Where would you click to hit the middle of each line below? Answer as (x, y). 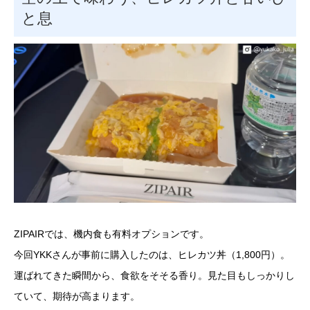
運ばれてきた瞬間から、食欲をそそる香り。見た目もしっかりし (154, 275)
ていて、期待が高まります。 (77, 296)
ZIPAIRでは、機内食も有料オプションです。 (111, 234)
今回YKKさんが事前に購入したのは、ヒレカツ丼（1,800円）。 (152, 254)
